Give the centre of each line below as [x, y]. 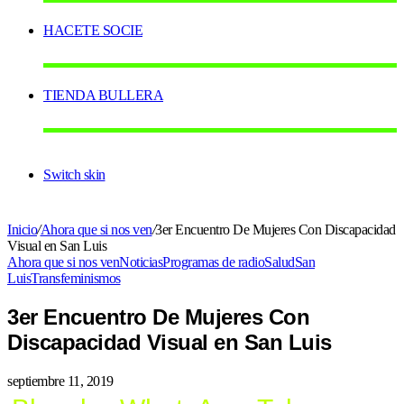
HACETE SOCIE [93, 31]
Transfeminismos [76, 279]
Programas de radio [213, 262]
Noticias [141, 262]
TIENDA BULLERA [103, 96]
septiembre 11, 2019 [60, 381]
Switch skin [74, 175]
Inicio [22, 230]
